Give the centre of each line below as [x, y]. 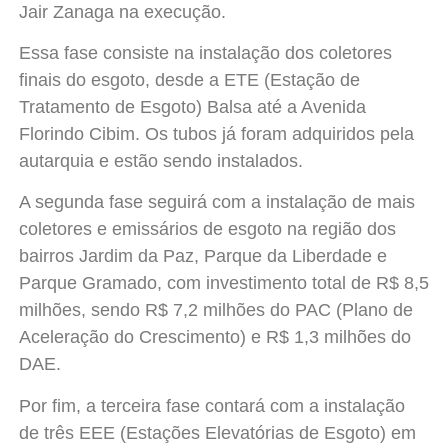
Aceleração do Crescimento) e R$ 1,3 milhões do [214, 337]
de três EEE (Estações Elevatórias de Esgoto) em [217, 432]
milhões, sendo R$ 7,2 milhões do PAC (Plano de [215, 310]
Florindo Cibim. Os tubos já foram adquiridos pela [216, 134]
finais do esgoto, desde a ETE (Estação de [189, 80]
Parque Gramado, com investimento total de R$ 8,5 [223, 283]
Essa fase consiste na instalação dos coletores [205, 53]
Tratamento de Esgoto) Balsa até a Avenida [192, 107]
